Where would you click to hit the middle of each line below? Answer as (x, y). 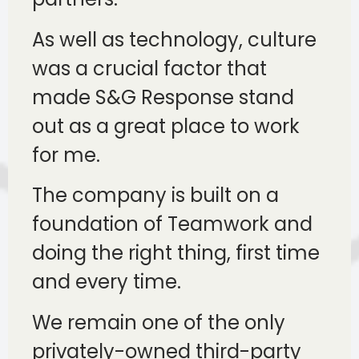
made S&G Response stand (163, 97)
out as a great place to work (166, 126)
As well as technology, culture (174, 39)
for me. (66, 155)
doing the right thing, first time (176, 253)
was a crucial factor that (149, 68)
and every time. (107, 282)
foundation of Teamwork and (172, 224)
